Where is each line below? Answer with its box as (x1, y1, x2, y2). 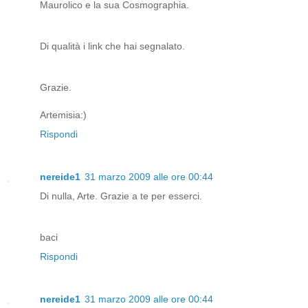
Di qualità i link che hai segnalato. (40, 41, 185, 52)
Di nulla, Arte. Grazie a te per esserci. (40, 190, 202, 202)
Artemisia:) (40, 109, 87, 121)
